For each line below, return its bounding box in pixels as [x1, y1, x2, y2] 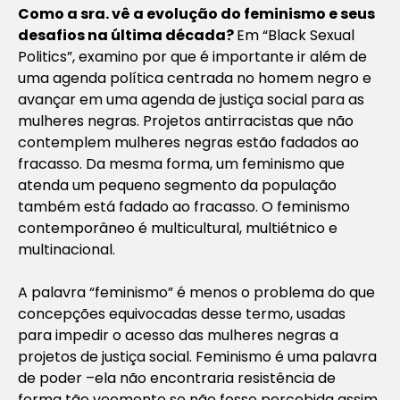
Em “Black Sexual [237, 24, 354, 46]
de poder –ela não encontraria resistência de [18, 367, 336, 388]
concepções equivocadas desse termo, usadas [18, 303, 346, 324]
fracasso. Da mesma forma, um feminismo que [18, 153, 345, 174]
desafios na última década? [18, 24, 237, 46]
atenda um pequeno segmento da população [18, 174, 337, 196]
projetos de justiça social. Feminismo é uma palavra [18, 346, 377, 367]
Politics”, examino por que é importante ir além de [18, 46, 367, 67]
